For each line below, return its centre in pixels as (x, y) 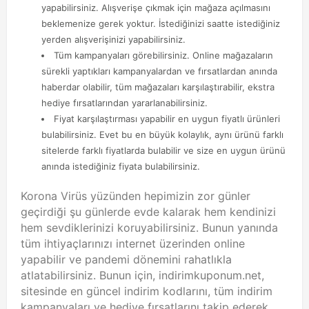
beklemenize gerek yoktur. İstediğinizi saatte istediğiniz (161, 23)
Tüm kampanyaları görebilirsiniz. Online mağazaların (163, 55)
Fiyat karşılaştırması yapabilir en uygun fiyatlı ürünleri (167, 119)
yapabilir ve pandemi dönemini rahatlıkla (126, 259)
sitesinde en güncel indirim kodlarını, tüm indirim (147, 291)
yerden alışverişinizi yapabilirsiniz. (113, 39)
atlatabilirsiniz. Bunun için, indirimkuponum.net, (142, 275)
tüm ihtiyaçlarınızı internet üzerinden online (133, 243)
